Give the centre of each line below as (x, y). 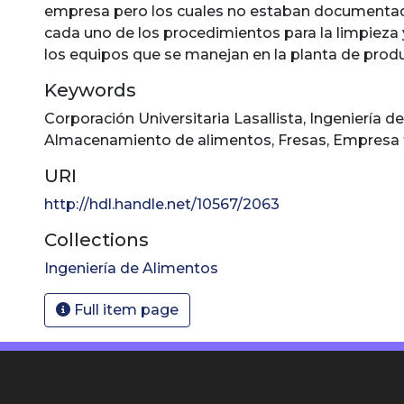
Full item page (124, 310)
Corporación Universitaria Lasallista (174, 119)
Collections (96, 240)
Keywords (90, 90)
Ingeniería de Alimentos (131, 268)
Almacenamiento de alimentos (158, 140)
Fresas (302, 140)
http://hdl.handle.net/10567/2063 (162, 204)
